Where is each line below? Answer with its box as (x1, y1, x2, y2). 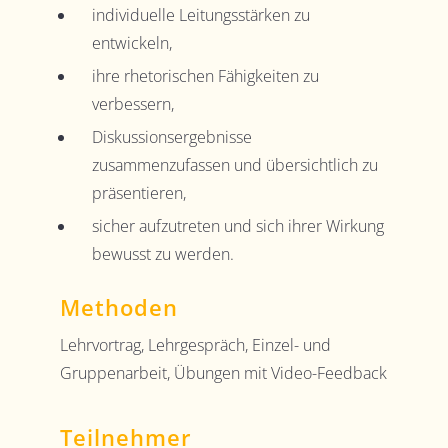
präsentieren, (91, 182, 186, 205)
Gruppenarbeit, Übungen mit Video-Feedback (59, 361, 387, 384)
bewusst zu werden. (91, 243, 234, 266)
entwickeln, (91, 32, 172, 55)
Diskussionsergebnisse (91, 126, 252, 149)
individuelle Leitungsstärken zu (91, 4, 310, 27)
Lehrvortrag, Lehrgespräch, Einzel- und (59, 333, 331, 356)
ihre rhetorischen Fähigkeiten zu (91, 65, 319, 88)
